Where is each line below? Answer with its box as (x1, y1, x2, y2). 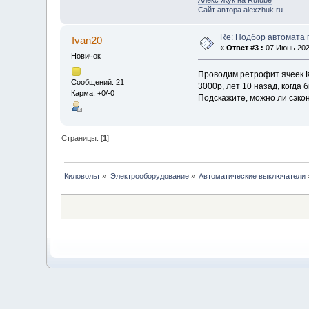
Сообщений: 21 (71, 77, 125, 86)
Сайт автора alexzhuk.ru (197, 5, 283, 14)
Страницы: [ (61, 134, 103, 143)
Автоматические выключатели (199, 172, 306, 181)
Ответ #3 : (226, 43, 264, 52)
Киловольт (64, 172, 101, 181)
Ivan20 (71, 34, 102, 46)
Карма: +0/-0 (71, 88, 115, 97)
